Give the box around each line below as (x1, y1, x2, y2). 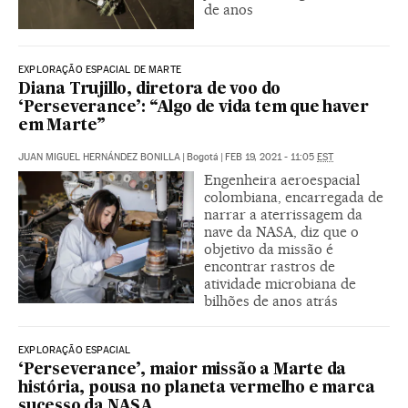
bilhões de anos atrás (204, 291, 338, 310)
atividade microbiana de (204, 274, 356, 292)
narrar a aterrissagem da (204, 205, 362, 223)
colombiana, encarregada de (204, 188, 383, 206)
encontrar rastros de (204, 257, 335, 275)
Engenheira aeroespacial (204, 170, 360, 189)
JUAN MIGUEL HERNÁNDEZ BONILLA (18, 150, 180, 163)
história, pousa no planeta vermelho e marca (18, 380, 375, 396)
